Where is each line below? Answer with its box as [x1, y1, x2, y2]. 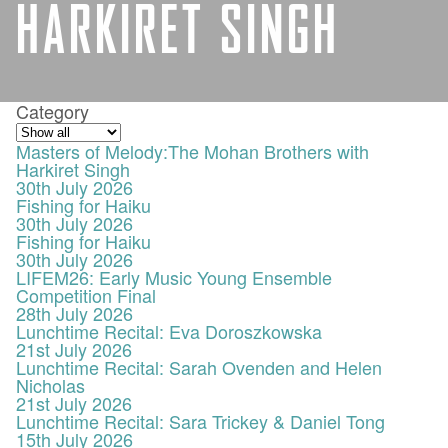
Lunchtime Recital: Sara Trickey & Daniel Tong [16, 408, 385, 434]
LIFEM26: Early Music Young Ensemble [16, 264, 332, 290]
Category [16, 98, 89, 124]
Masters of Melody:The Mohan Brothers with [16, 138, 369, 164]
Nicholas [16, 372, 85, 398]
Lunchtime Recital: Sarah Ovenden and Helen [16, 354, 382, 380]
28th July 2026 [16, 300, 133, 326]
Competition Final [16, 282, 156, 308]
